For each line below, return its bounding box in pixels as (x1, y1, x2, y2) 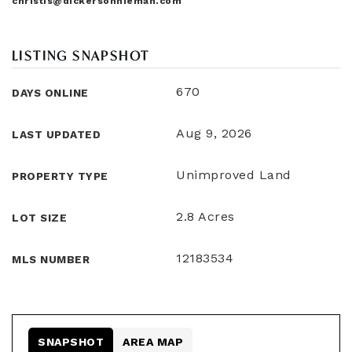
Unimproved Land (176, 167, 291, 182)
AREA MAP (123, 335, 183, 348)
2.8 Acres (176, 209, 235, 224)
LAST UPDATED (12, 128, 101, 141)
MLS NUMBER (12, 253, 90, 266)
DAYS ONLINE (12, 86, 89, 99)
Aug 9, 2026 (176, 126, 252, 141)
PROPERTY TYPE (12, 170, 108, 182)
